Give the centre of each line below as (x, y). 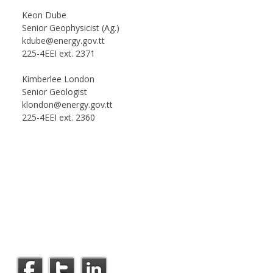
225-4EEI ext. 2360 (58, 118)
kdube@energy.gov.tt (63, 41)
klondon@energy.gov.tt (67, 105)
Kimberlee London (58, 79)
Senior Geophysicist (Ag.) (70, 28)
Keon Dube (44, 15)
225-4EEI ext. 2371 (58, 54)
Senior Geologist (54, 92)
